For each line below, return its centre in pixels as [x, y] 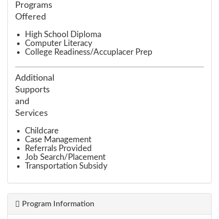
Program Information [57, 204]
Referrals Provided [58, 148]
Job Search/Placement [65, 157]
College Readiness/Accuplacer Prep [89, 52]
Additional [35, 78]
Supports [33, 89]
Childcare [42, 131]
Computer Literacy [59, 43]
